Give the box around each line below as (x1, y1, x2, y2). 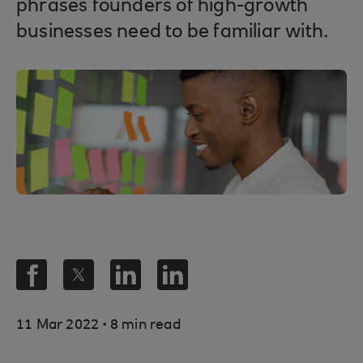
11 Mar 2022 (16, 318, 103, 333)
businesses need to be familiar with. (16, 23, 329, 42)
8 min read (106, 318, 181, 333)
